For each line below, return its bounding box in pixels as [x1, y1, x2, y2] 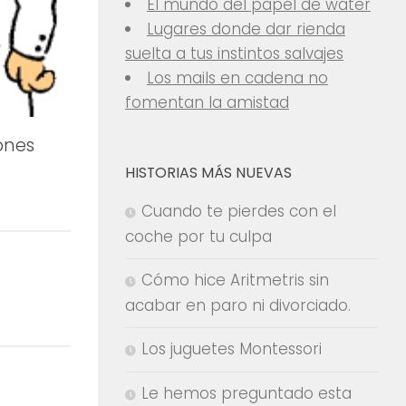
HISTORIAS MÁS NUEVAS [125, 162, 292, 183]
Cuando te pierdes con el [141, 200, 336, 222]
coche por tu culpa [125, 226, 272, 247]
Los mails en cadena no [146, 67, 328, 89]
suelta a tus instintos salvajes [125, 43, 343, 64]
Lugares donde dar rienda [146, 18, 345, 40]
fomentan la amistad [125, 92, 289, 113]
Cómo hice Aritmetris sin [141, 269, 329, 291]
